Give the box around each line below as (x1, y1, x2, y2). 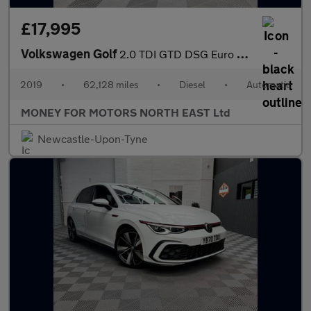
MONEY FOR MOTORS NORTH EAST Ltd (21, 106, 230, 119)
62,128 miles (83, 78, 139, 90)
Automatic (246, 78, 291, 90)
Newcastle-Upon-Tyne (37, 132, 148, 145)
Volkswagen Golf (21, 46, 119, 61)
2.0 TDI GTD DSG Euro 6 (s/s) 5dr (119, 47, 237, 60)
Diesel (179, 78, 206, 90)
